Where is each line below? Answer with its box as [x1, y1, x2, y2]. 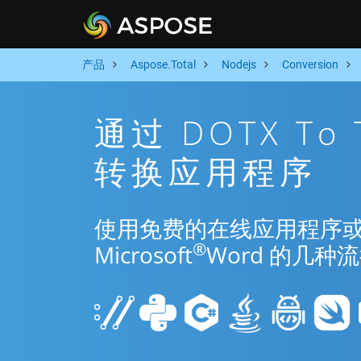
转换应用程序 [94, 149, 317, 193]
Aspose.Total [131, 58, 196, 71]
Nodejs [222, 58, 256, 71]
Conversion [282, 58, 338, 71]
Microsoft [94, 239, 193, 270]
